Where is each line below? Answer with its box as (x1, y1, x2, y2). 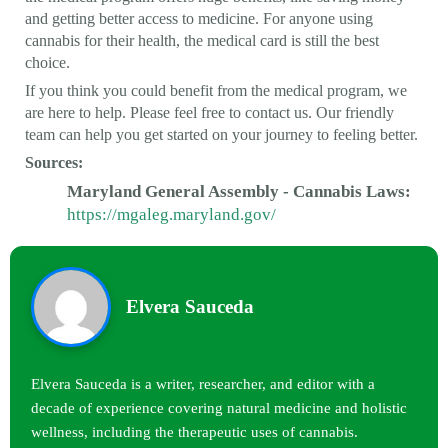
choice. (25, 53, 70, 71)
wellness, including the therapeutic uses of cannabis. (31, 422, 358, 440)
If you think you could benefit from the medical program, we (25, 81, 407, 99)
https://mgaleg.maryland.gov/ (67, 204, 276, 224)
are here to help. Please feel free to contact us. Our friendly (25, 103, 394, 121)
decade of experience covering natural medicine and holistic (31, 398, 407, 416)
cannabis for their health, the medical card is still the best (25, 31, 379, 49)
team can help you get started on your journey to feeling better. (25, 125, 418, 143)
